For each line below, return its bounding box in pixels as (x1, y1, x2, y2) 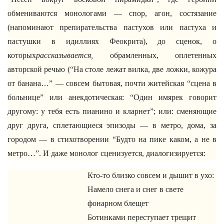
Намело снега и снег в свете (87, 185, 183, 193)
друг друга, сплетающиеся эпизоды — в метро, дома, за (7, 121, 216, 129)
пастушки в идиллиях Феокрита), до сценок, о (7, 37, 216, 45)
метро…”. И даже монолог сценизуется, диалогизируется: (7, 149, 205, 157)
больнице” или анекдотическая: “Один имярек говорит (7, 93, 216, 101)
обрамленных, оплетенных (93, 51, 216, 59)
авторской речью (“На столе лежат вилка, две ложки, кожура (7, 65, 216, 73)
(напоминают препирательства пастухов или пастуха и (7, 23, 216, 31)
